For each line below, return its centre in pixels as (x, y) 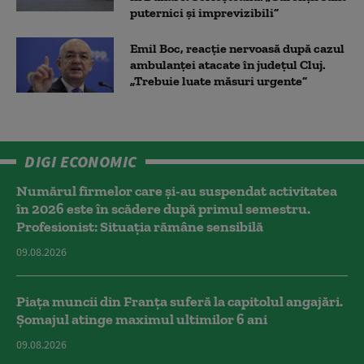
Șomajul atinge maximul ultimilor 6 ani (142, 320)
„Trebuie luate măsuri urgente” (219, 81)
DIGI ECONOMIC (81, 162)
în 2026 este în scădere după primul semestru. (163, 209)
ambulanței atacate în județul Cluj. (228, 65)
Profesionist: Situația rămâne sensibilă (140, 227)
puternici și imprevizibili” (204, 13)
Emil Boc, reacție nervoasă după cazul (237, 49)
